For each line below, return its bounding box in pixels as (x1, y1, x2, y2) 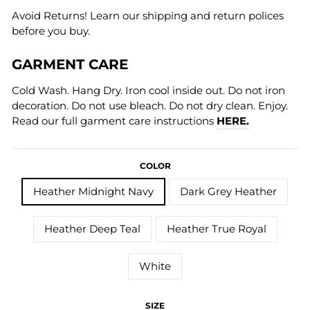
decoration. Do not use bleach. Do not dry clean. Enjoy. (12, 100, 288, 112)
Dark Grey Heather (180, 185, 277, 198)
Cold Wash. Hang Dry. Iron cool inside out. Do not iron (12, 84, 285, 97)
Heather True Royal (166, 223, 266, 235)
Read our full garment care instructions (12, 115, 217, 127)
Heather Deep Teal (44, 223, 140, 235)
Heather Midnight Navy (33, 185, 154, 198)
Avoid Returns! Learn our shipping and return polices (12, 10, 284, 22)
